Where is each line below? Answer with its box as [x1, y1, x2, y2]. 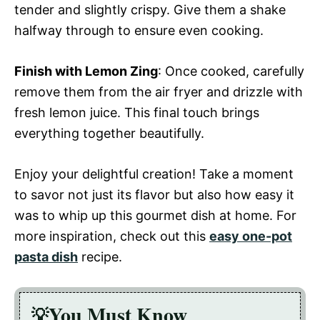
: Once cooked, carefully [158, 63, 304, 79]
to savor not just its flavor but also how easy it [14, 186, 294, 202]
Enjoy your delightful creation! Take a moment [14, 166, 294, 181]
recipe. [78, 249, 122, 264]
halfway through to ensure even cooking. [14, 22, 264, 38]
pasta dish [14, 249, 78, 264]
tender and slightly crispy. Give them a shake [14, 1, 286, 17]
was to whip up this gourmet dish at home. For [14, 207, 296, 223]
